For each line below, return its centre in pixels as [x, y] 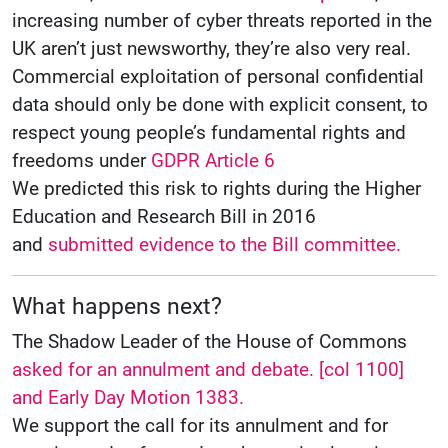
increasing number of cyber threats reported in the [222, 21]
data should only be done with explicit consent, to [220, 105]
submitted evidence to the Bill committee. [224, 245]
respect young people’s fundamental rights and [209, 133]
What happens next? [117, 306]
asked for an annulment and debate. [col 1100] [208, 370]
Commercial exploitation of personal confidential [218, 77]
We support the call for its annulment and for [200, 426]
